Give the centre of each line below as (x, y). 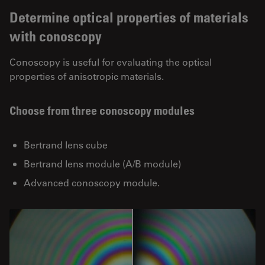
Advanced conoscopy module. (92, 182)
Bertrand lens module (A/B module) (102, 163)
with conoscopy (56, 35)
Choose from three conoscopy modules (102, 110)
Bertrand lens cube (66, 144)
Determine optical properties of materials (129, 17)
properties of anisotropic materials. (87, 76)
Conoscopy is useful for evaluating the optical (111, 62)
